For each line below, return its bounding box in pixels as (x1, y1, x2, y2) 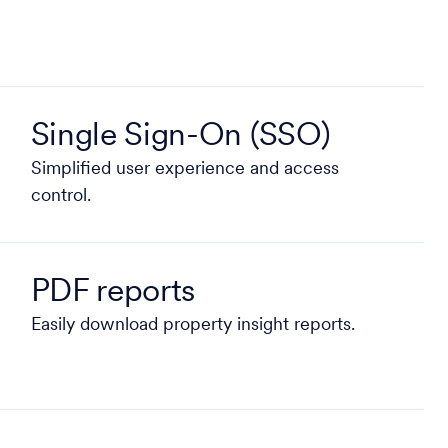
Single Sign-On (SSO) (30, 121, 331, 153)
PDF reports (30, 277, 196, 309)
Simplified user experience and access (30, 160, 339, 179)
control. (30, 187, 91, 206)
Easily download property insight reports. (30, 316, 355, 335)
